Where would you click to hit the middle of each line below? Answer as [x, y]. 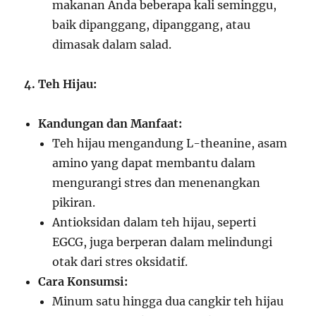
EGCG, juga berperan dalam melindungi [163, 242]
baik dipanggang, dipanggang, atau [152, 25]
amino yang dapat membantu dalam [154, 163]
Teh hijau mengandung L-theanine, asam [170, 143]
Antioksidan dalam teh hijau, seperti [154, 222]
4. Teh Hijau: [61, 84]
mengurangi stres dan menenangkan [157, 183]
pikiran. [74, 202]
